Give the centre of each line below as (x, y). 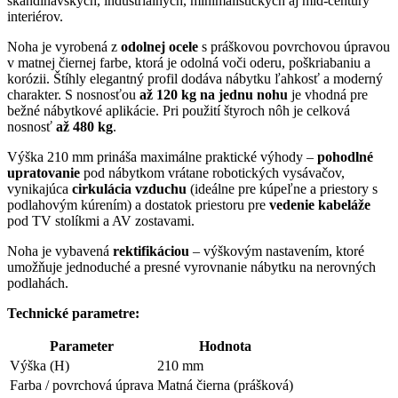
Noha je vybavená (60, 251)
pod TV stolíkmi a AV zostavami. (101, 220)
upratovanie (44, 172)
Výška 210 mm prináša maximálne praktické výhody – (162, 156)
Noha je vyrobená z (64, 46)
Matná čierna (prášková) (225, 385)
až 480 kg (84, 126)
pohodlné (345, 156)
